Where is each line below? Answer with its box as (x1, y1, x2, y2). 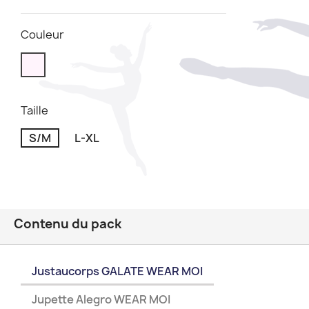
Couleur (21, 27, 64, 43)
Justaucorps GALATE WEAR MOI (32, 263, 203, 279)
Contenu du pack (14, 215, 121, 233)
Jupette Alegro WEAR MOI (32, 291, 170, 307)
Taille (21, 103, 48, 119)
